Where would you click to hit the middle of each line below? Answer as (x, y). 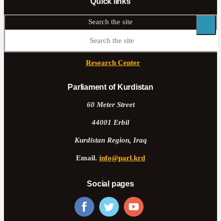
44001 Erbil (110, 123)
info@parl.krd (122, 159)
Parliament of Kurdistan (110, 87)
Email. (88, 159)
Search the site (110, 22)
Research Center (113, 63)
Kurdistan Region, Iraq (110, 141)
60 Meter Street (110, 105)
